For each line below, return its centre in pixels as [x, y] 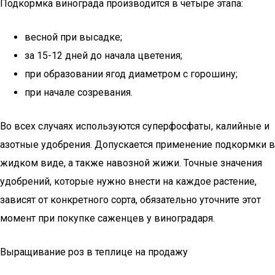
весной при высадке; [73, 37]
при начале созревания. [79, 92]
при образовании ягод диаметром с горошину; [131, 74]
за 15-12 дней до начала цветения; [103, 56]
